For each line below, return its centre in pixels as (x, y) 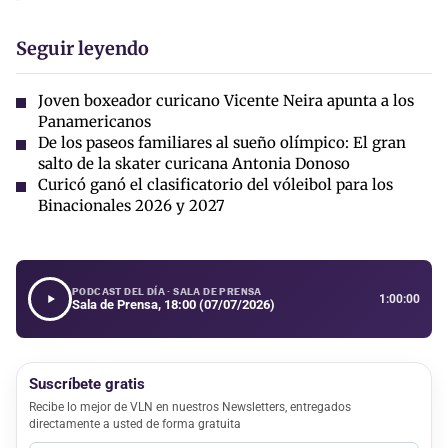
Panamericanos (94, 122)
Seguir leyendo (82, 49)
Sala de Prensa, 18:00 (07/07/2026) (173, 305)
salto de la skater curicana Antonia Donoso (194, 164)
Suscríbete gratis (87, 384)
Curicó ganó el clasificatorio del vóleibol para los (215, 185)
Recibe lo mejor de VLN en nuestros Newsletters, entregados (190, 407)
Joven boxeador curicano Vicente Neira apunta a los (226, 101)
